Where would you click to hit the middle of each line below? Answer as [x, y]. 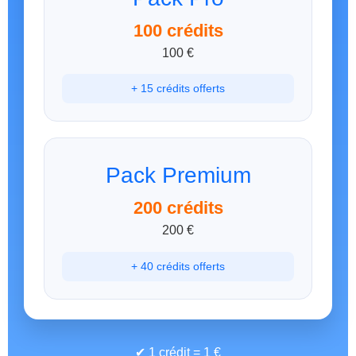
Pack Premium [178, 176]
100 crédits [178, 30]
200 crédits [178, 208]
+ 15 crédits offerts [178, 89]
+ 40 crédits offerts [178, 266]
